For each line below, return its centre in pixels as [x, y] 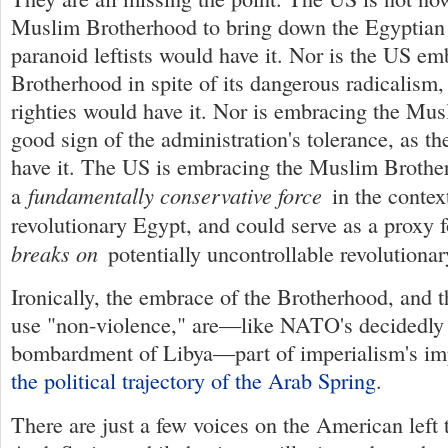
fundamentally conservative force [175, 194]
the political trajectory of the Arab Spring [193, 381]
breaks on [54, 252]
